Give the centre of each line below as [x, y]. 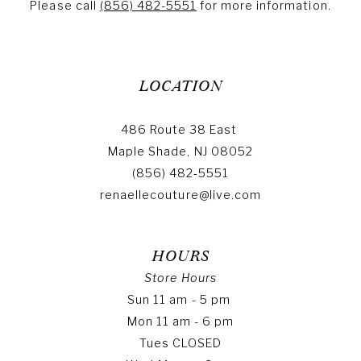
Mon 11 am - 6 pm [180, 322]
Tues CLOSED [180, 344]
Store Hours [180, 278]
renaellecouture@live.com [180, 195]
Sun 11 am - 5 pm [180, 300]
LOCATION [180, 87]
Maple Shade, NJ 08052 [180, 152]
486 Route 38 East [180, 130]
